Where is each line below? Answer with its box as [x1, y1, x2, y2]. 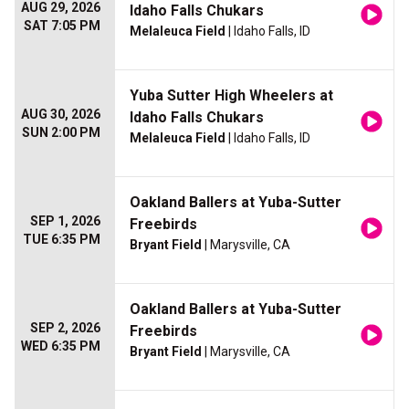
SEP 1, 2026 [30, 214, 100, 229]
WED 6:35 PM [21, 339, 100, 354]
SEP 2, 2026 [30, 320, 100, 336]
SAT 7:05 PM [24, 18, 100, 34]
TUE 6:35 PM [23, 232, 100, 247]
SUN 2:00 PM [22, 125, 100, 141]
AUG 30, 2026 [21, 107, 100, 122]
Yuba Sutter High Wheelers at [130, 87, 333, 105]
